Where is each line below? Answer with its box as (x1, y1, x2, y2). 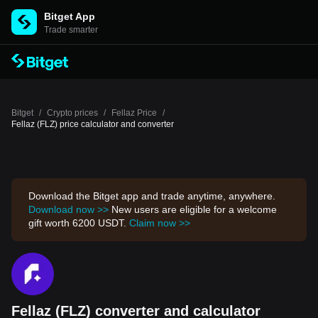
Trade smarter (44, 25, 98, 35)
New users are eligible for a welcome (109, 204, 277, 215)
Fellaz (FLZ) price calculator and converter (11, 119, 174, 129)
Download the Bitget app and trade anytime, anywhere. (28, 190, 275, 202)
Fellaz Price (111, 108, 157, 118)
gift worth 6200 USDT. (28, 217, 129, 229)
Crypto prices (47, 108, 98, 118)
